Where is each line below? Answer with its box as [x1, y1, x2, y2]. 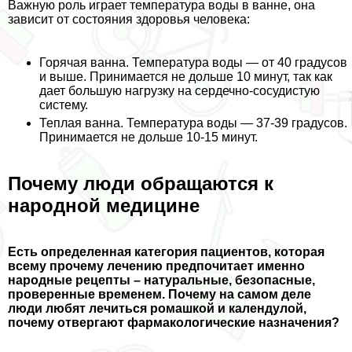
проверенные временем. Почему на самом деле [8, 287, 311, 301]
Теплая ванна [39, 115, 120, 130]
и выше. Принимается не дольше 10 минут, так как [39, 69, 332, 83]
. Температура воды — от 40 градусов [126, 55, 347, 69]
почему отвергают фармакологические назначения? [8, 315, 339, 329]
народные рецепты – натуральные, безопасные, [8, 273, 315, 287]
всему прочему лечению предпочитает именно [8, 258, 305, 273]
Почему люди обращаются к [8, 172, 273, 194]
